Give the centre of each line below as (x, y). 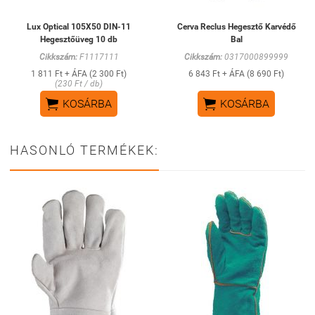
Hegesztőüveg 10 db (79, 39)
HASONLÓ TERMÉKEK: (84, 150)
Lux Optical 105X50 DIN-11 (79, 27)
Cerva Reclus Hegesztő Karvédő (236, 27)
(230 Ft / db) (79, 84)
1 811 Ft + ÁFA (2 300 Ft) (79, 74)
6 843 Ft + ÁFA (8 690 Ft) (236, 74)
